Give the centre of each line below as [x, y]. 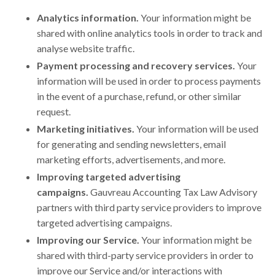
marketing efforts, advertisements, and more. [131, 159]
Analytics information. [88, 17]
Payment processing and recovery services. [136, 65]
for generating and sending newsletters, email [131, 144]
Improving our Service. [88, 240]
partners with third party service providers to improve [149, 207]
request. [54, 111]
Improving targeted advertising [109, 177]
